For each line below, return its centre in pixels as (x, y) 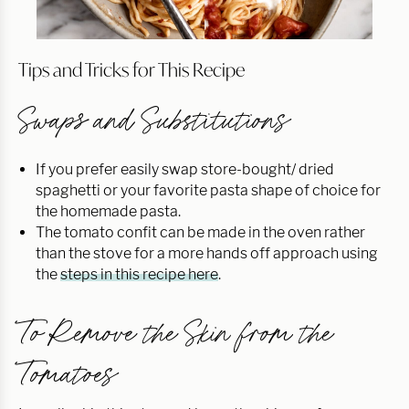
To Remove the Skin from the (175, 332)
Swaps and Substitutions (152, 120)
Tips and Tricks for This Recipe (131, 69)
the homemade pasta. (108, 211)
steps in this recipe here (139, 274)
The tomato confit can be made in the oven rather (200, 232)
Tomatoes (66, 373)
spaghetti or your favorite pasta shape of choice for (208, 190)
